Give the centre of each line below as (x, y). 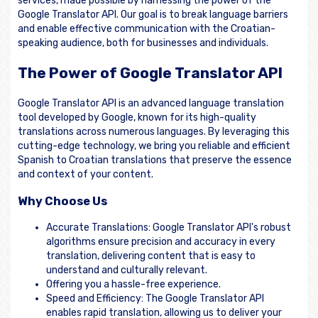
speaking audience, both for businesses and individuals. (143, 43)
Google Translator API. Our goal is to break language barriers (153, 14)
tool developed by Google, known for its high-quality (137, 117)
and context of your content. (86, 174)
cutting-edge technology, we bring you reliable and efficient (154, 146)
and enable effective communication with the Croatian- (147, 28)
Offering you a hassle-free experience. (133, 285)
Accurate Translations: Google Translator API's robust (169, 228)
